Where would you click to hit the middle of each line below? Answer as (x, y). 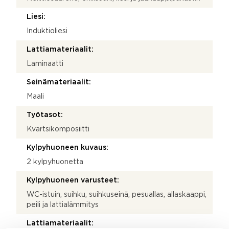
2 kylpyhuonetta (55, 162)
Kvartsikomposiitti (58, 129)
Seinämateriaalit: (59, 82)
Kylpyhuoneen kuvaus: (67, 147)
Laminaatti (45, 64)
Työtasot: (45, 115)
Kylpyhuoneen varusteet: (73, 180)
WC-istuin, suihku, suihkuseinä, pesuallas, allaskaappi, (117, 194)
